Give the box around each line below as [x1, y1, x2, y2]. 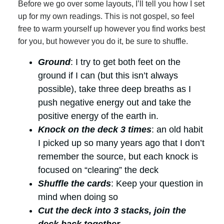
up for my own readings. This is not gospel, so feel [18, 12, 194, 21]
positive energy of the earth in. [38, 111, 158, 121]
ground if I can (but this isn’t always [38, 70, 178, 81]
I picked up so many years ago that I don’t [38, 138, 204, 148]
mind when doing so [38, 192, 118, 202]
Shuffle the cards [38, 178, 111, 189]
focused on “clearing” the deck [38, 165, 158, 175]
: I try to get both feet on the [70, 57, 180, 67]
